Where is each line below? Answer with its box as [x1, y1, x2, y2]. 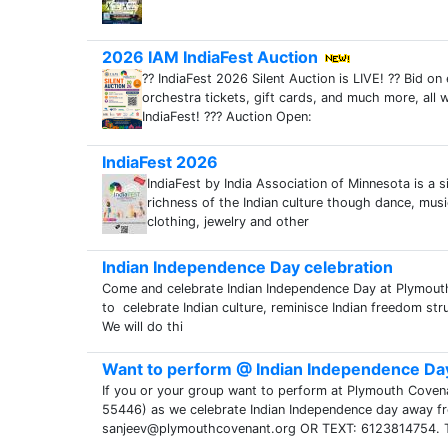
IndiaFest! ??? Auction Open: [142, 109, 312, 124]
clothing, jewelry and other [147, 214, 309, 229]
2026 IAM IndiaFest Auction [102, 47, 318, 67]
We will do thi [102, 319, 183, 334]
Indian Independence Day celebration [102, 257, 393, 277]
